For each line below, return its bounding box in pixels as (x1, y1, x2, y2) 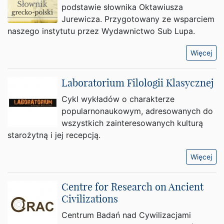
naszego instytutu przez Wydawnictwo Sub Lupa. (7, 26, 195, 36)
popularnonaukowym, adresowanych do (61, 106, 213, 116)
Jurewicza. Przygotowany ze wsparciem (61, 14, 214, 24)
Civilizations (61, 192, 118, 205)
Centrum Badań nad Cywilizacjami (61, 210, 191, 220)
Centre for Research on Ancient (61, 180, 203, 193)
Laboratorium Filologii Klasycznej (61, 76, 213, 89)
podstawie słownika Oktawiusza (61, 2, 183, 12)
